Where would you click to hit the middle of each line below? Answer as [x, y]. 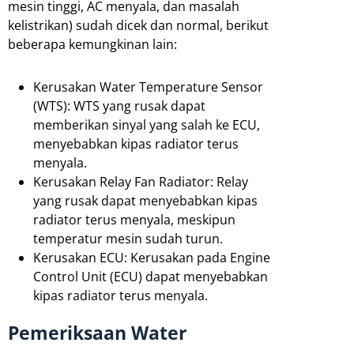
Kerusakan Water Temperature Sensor [148, 87]
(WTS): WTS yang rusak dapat [119, 105]
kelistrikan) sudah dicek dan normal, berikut [138, 25]
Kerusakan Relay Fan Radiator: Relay [141, 181]
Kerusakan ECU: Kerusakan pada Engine [152, 257]
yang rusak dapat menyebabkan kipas [145, 200]
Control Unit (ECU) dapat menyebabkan [151, 276]
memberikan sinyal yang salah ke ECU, [147, 124]
